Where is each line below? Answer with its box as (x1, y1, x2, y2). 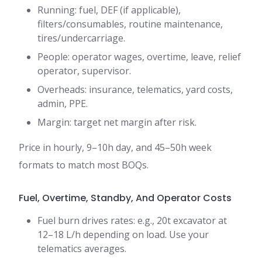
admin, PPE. (37, 97, 88, 111)
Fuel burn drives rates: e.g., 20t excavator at (37, 214, 227, 227)
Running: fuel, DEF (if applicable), (37, 4, 181, 17)
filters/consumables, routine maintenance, (37, 18, 223, 31)
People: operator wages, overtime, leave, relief (37, 50, 241, 64)
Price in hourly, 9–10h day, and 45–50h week (19, 141, 212, 154)
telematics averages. (37, 242, 126, 256)
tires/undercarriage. (37, 32, 125, 45)
